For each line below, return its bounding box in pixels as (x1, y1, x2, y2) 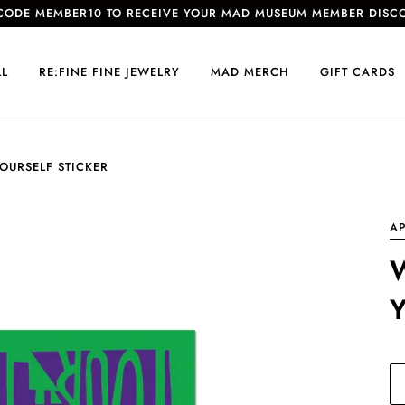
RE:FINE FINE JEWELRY (39, 63, 180, 80)
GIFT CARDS (320, 63, 395, 80)
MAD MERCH (211, 63, 289, 80)
